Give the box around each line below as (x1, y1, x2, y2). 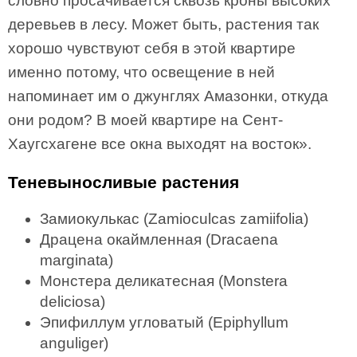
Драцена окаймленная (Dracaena (40, 231, 278, 248)
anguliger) (40, 335, 108, 351)
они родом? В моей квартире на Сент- (8, 112, 283, 128)
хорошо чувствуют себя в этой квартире (8, 40, 296, 57)
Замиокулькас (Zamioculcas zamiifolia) (40, 210, 308, 227)
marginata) (40, 252, 113, 269)
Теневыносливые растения (8, 173, 239, 191)
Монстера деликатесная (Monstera (40, 273, 288, 289)
